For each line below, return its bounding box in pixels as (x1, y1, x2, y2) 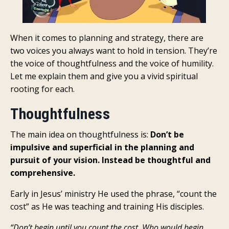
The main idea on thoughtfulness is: (10, 129, 150, 141)
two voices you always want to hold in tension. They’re (10, 45, 217, 57)
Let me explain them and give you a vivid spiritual (10, 71, 198, 82)
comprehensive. (10, 167, 75, 179)
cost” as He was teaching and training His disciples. (10, 201, 206, 213)
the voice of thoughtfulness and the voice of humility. (10, 58, 214, 70)
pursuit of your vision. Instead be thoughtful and (10, 154, 211, 166)
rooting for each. (10, 83, 75, 95)
